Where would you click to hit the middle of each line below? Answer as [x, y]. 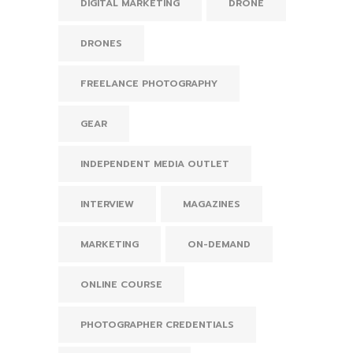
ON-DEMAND [219, 244]
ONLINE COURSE [121, 284]
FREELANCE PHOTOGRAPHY [149, 83]
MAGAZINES [212, 204]
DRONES [101, 43]
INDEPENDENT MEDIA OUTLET [155, 163]
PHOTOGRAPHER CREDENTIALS [157, 324]
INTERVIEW [107, 204]
